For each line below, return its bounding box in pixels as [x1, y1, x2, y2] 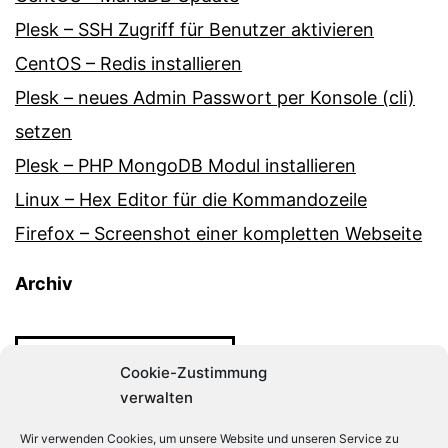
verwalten [120, 388, 193, 407]
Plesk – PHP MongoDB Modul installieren [15, 155, 356, 177]
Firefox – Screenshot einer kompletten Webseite [15, 223, 422, 245]
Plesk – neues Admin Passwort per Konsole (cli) [15, 87, 415, 109]
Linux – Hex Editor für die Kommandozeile [15, 189, 367, 211]
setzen [15, 121, 72, 143]
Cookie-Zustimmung [120, 363, 267, 382]
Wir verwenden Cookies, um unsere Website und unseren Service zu [20, 431, 399, 446]
